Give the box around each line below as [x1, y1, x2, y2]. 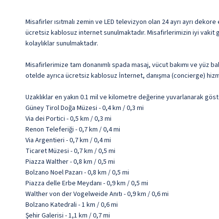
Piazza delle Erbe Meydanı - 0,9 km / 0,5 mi [25, 178, 148, 189]
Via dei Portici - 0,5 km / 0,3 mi [25, 114, 111, 124]
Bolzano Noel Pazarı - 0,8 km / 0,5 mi [25, 168, 129, 178]
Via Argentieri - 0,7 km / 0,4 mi [25, 135, 111, 146]
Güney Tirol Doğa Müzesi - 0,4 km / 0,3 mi [25, 103, 144, 113]
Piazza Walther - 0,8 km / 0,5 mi [25, 157, 115, 167]
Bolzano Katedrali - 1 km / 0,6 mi [25, 200, 118, 210]
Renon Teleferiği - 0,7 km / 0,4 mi [25, 125, 120, 135]
